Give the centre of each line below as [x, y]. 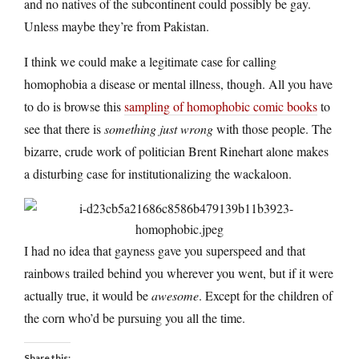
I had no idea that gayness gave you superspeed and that [165, 250]
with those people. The [272, 128]
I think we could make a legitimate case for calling [150, 61]
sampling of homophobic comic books [221, 106]
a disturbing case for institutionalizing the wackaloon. [158, 173]
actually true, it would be [88, 295]
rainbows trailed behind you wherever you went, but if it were [179, 272]
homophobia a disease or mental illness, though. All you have [178, 83]
